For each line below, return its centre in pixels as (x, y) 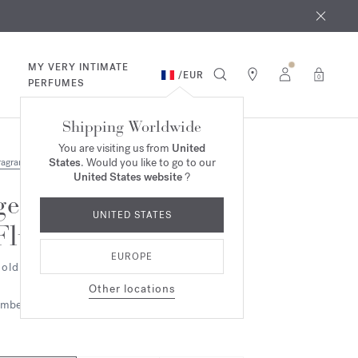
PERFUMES (57, 83)
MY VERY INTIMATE (79, 67)
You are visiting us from (115, 148)
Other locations (132, 289)
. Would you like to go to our (148, 163)
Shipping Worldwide (132, 127)
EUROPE (132, 257)
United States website (128, 177)
